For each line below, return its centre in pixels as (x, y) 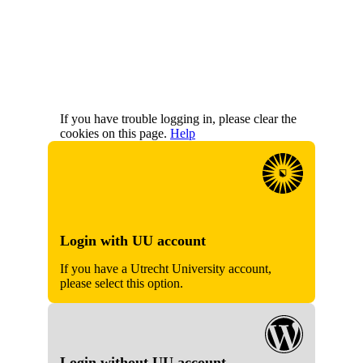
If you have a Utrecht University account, (166, 269)
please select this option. (122, 284)
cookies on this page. (115, 134)
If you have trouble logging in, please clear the (178, 119)
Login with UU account (133, 241)
